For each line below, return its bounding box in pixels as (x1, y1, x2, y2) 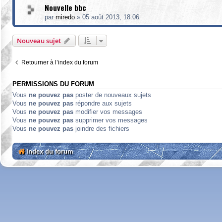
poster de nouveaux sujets (73, 91, 151, 99)
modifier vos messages (73, 108, 142, 115)
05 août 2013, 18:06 (82, 13, 139, 21)
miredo (55, 13, 75, 21)
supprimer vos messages (73, 116, 148, 124)
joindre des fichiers (73, 125, 129, 132)
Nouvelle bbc (45, 1, 86, 13)
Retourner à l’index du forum (21, 59, 98, 66)
